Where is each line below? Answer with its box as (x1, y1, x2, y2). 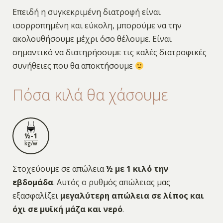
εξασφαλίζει (12, 190, 60, 201)
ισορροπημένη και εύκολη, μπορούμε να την (12, 20, 182, 31)
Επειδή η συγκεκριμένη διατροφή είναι (12, 6, 161, 18)
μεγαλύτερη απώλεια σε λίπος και (60, 190, 204, 201)
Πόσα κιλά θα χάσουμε (12, 85, 168, 106)
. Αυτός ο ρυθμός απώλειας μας (53, 176, 170, 188)
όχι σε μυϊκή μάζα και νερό (12, 203, 122, 215)
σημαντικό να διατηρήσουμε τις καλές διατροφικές (12, 47, 207, 58)
